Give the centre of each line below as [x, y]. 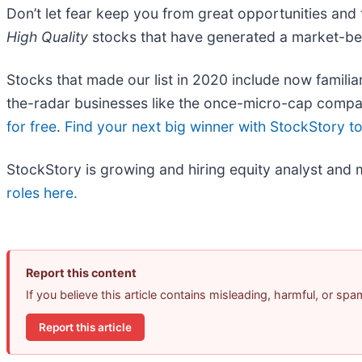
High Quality [47, 37]
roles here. [42, 193]
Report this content [81, 273]
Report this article [85, 327]
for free [32, 127]
